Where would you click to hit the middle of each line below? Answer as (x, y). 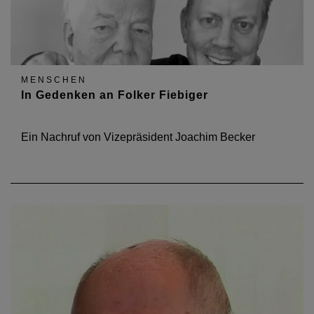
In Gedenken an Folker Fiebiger (115, 95)
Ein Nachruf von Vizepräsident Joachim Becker (138, 137)
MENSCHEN (54, 80)
